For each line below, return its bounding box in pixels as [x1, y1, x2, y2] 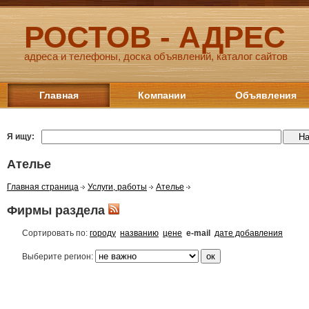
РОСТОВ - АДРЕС [24, 20, 286, 54]
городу [90, 228, 116, 238]
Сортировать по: [22, 228, 90, 238]
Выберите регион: [22, 251, 95, 261]
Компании [138, 90, 186, 101]
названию [120, 228, 159, 238]
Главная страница [7, 181, 79, 192]
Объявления [235, 90, 297, 101]
